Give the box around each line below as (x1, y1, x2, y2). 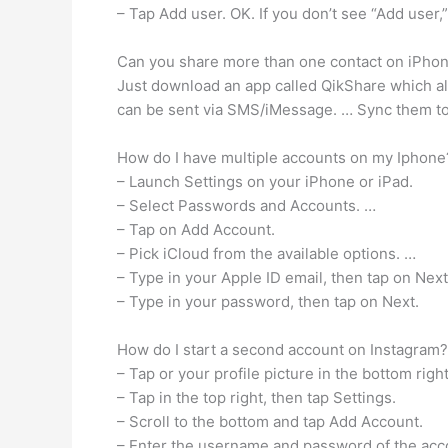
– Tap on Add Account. (117, 220, 275, 239)
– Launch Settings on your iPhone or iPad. (117, 172, 413, 191)
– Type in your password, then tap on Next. (117, 292, 419, 311)
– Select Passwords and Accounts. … (117, 196, 376, 215)
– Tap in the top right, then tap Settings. (117, 388, 396, 407)
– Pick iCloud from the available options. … (117, 244, 416, 263)
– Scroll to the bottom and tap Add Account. (117, 412, 423, 431)
